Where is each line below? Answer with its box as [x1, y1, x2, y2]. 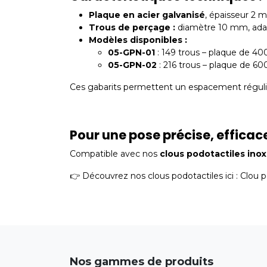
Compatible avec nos [70, 148, 160, 159]
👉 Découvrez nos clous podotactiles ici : [70, 170, 240, 181]
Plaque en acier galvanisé [89, 9, 205, 20]
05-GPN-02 [108, 59, 157, 70]
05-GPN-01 [108, 46, 155, 58]
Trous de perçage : [89, 21, 175, 33]
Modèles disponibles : [89, 34, 187, 45]
